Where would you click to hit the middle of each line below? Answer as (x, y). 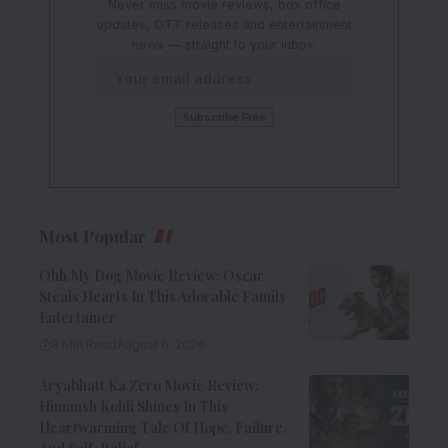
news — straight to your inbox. (224, 44)
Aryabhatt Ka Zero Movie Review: (149, 385)
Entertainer (77, 317)
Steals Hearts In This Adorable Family (163, 296)
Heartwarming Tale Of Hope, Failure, (163, 427)
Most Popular (92, 235)
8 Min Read (84, 344)
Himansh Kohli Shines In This (133, 406)
